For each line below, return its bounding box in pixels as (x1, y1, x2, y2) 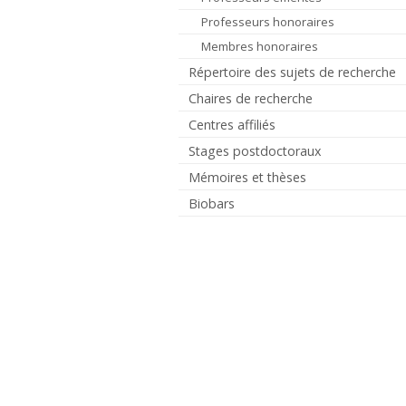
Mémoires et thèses (188, 168, 307, 186)
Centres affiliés (188, 115, 276, 133)
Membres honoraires (200, 37, 318, 54)
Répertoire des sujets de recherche (188, 63, 397, 81)
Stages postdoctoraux (188, 141, 322, 159)
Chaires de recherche (188, 89, 314, 107)
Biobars (188, 194, 236, 212)
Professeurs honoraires (200, 13, 334, 30)
